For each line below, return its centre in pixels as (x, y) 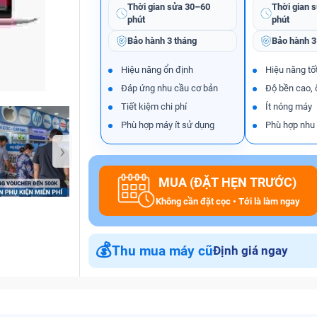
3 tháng (181, 41)
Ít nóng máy (289, 106)
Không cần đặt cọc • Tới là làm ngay (227, 201)
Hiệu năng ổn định (157, 70)
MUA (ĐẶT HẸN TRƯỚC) (228, 182)
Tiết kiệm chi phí (154, 106)
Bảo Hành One (125, 63)
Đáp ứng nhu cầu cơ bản (169, 88)
